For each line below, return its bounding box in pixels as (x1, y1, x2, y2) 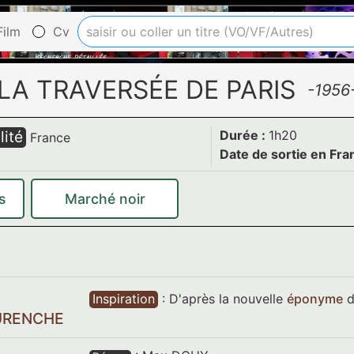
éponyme (286, 291, 343, 307)
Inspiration (92, 291, 155, 307)
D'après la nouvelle (168, 291, 287, 307)
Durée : (219, 127, 269, 143)
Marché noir (64, 190, 145, 207)
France (30, 130, 71, 145)
